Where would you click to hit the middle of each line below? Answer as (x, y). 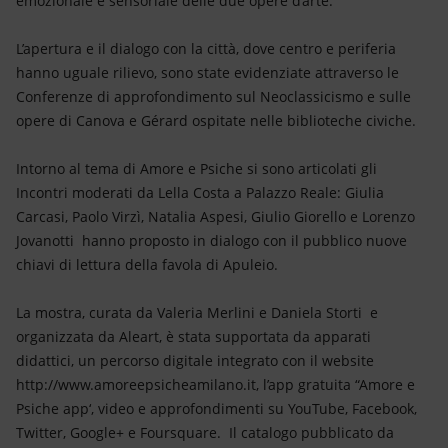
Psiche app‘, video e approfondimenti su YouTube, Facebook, (216, 408)
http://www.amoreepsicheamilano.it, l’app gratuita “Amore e (215, 384)
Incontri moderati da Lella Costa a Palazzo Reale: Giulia (200, 192)
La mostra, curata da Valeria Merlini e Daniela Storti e (197, 312)
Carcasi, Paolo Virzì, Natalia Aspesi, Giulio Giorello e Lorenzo (215, 216)
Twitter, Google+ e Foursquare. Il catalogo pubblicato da (205, 432)
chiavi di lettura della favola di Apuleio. (147, 264)
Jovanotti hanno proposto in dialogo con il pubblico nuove (211, 240)
